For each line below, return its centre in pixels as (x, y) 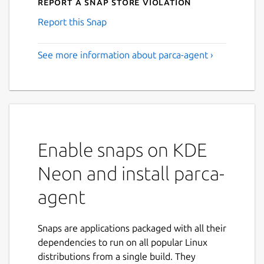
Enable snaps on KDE (122, 149)
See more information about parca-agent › (126, 55)
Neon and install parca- (131, 173)
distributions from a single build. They (117, 256)
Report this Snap (72, 22)
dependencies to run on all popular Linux (123, 242)
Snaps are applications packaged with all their (132, 228)
